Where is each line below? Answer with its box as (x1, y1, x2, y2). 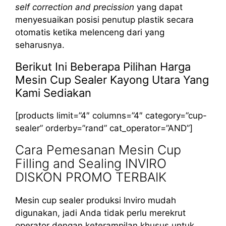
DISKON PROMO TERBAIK (15, 169, 166, 185)
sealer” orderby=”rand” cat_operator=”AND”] (15, 123, 193, 133)
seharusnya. (15, 39, 65, 50)
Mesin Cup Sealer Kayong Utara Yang (15, 73, 209, 86)
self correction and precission (15, 2, 134, 12)
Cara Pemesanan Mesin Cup (15, 142, 181, 157)
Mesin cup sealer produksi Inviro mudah (15, 195, 176, 205)
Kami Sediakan (15, 86, 91, 99)
